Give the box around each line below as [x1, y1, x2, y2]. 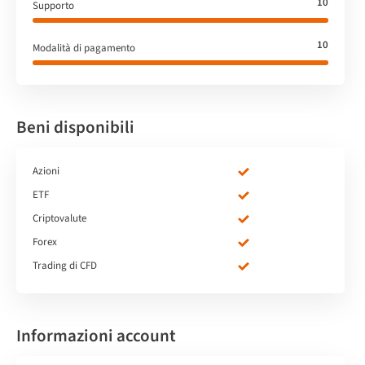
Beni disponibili [16, 114, 134, 139]
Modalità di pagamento [33, 40, 135, 55]
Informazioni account [16, 323, 176, 348]
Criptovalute [33, 210, 86, 226]
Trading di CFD [33, 257, 97, 273]
